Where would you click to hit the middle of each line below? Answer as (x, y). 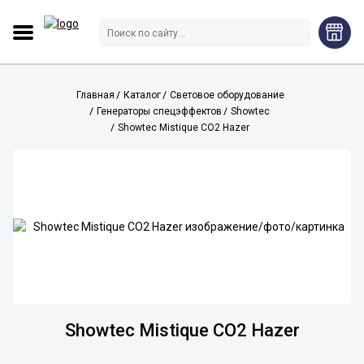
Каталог (142, 95)
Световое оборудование (227, 95)
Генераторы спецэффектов (159, 111)
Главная (95, 95)
